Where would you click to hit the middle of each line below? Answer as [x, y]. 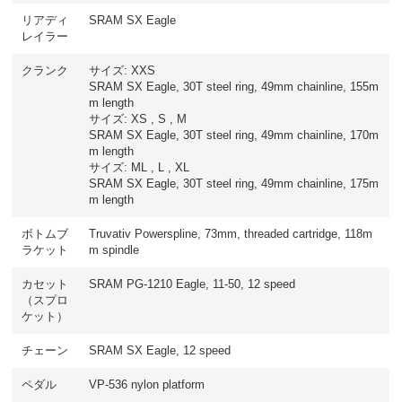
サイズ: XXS [122, 70]
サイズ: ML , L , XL [139, 167]
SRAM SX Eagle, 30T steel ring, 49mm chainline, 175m [233, 184]
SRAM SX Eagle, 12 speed [159, 350]
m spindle [114, 250]
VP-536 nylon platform [146, 385]
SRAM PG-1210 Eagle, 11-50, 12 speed [192, 284]
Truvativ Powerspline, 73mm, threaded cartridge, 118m [230, 234]
